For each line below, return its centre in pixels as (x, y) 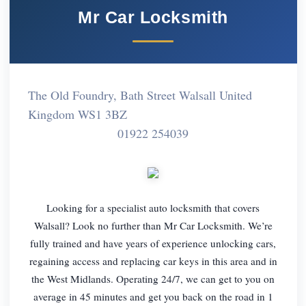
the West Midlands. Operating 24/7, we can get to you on (153, 278)
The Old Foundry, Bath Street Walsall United (140, 95)
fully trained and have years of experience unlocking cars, (153, 243)
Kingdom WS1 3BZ (77, 114)
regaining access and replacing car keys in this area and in (153, 261)
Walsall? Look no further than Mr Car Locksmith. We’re (153, 225)
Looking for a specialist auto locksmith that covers (153, 207)
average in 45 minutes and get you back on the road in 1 (153, 296)
